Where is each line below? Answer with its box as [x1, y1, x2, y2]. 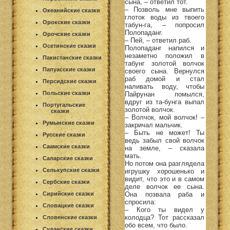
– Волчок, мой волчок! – [125, 113, 204, 121]
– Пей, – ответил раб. [125, 36, 191, 44]
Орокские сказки [43, 19, 90, 25]
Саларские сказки [43, 155, 93, 161]
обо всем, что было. [125, 221, 187, 229]
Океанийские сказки [43, 7, 100, 13]
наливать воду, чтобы [125, 82, 204, 90]
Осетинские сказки [43, 43, 96, 49]
